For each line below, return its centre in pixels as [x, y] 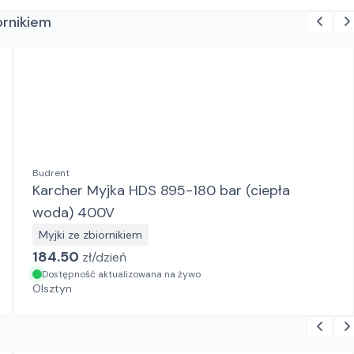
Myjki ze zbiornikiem [90, 235]
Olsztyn [52, 288]
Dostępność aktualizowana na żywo [121, 274]
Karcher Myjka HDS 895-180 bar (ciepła [161, 190]
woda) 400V [73, 213]
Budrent [51, 173]
